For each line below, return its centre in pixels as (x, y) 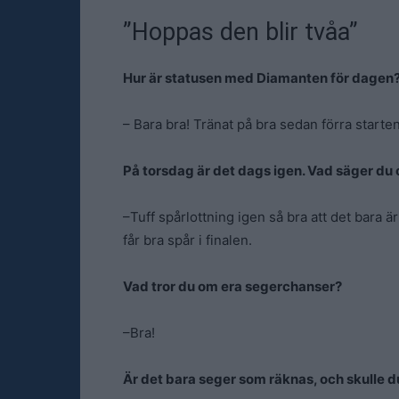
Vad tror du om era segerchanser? (232, 286)
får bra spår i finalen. (187, 240)
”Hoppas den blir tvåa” (240, 32)
